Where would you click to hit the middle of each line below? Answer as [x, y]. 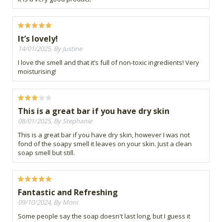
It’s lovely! [38, 39]
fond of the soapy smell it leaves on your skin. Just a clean [105, 144]
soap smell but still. [46, 153]
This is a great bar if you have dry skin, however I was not [104, 135]
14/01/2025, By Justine [50, 49]
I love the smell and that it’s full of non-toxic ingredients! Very [109, 63]
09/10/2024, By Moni [48, 202]
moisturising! [37, 72]
